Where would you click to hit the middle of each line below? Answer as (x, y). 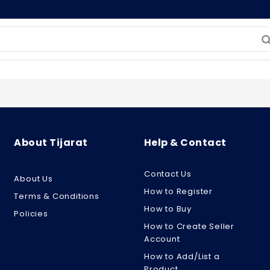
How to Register (179, 191)
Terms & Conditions (57, 196)
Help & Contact (185, 143)
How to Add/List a (182, 256)
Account (162, 239)
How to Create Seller (190, 226)
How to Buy (168, 209)
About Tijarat (51, 143)
